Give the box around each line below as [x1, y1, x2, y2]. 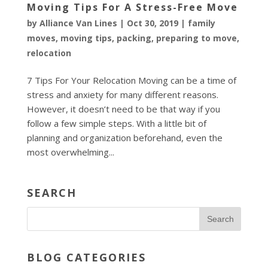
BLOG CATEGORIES [26, 250, 146, 265]
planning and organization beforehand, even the [26, 132, 223, 144]
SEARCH [26, 185, 77, 200]
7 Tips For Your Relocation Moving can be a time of [26, 74, 236, 87]
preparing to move [156, 32, 237, 44]
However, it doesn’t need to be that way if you [26, 103, 220, 115]
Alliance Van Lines [39, 17, 117, 29]
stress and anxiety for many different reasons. [26, 89, 218, 101]
